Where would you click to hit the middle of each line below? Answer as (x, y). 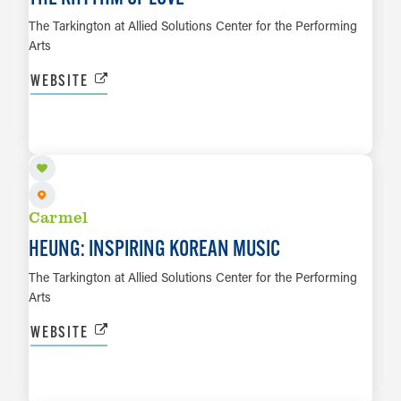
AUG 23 (59, 108)
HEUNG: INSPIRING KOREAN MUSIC (154, 247)
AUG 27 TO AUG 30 (105, 359)
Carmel (59, 217)
